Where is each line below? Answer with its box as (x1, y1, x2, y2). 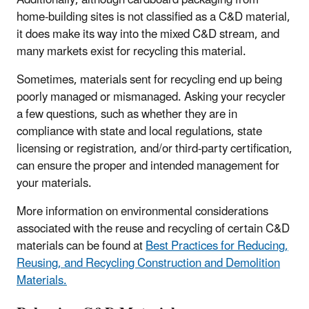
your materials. (17, 171, 92, 197)
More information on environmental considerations (17, 199, 268, 225)
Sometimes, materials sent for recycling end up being (17, 68, 282, 93)
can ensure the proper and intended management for (17, 154, 279, 179)
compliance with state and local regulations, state (17, 119, 262, 145)
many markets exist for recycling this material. (17, 39, 246, 65)
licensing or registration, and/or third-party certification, (17, 137, 292, 162)
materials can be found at (17, 234, 146, 259)
